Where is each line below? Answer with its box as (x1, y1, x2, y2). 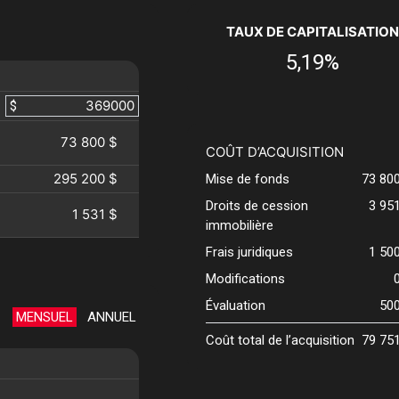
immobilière (205, 217, 273, 234)
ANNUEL (86, 309, 136, 326)
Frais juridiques (205, 244, 293, 261)
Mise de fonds (205, 171, 289, 188)
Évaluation (205, 297, 265, 314)
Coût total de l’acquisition (205, 332, 354, 349)
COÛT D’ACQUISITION (205, 143, 344, 161)
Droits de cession (205, 198, 308, 215)
